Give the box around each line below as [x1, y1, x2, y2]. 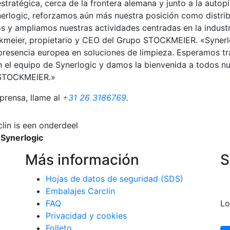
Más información [25, 150, 139, 168]
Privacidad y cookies [46, 210, 127, 221]
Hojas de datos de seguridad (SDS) [46, 173, 183, 184]
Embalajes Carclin [46, 185, 115, 196]
